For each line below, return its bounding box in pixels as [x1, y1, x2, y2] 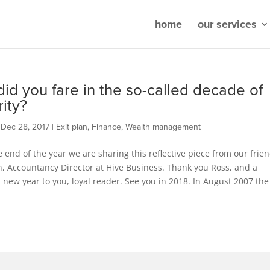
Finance [91, 122, 121, 132]
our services [198, 17, 257, 31]
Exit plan [55, 122, 87, 132]
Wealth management [125, 122, 201, 132]
